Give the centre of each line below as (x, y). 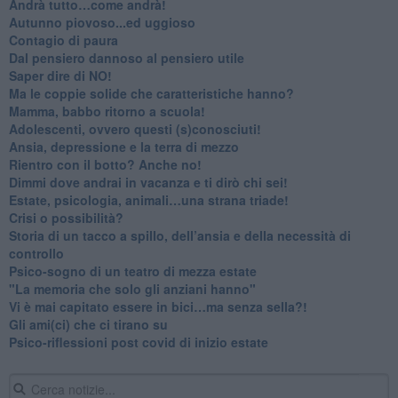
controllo (36, 253)
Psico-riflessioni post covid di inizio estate (138, 342)
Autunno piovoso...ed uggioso (102, 22)
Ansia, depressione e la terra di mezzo (123, 146)
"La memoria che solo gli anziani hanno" (132, 288)
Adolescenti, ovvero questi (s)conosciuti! (135, 128)
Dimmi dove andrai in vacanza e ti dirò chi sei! (148, 182)
